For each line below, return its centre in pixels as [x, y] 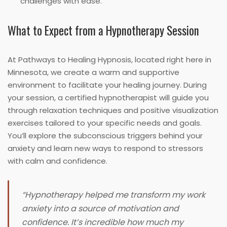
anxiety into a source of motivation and [100, 209]
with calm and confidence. [58, 161]
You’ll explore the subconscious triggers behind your [105, 136]
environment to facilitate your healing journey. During [107, 85]
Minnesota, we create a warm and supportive [93, 72]
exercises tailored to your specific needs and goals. [105, 123]
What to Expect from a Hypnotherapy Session [103, 31]
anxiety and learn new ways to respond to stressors [105, 148]
